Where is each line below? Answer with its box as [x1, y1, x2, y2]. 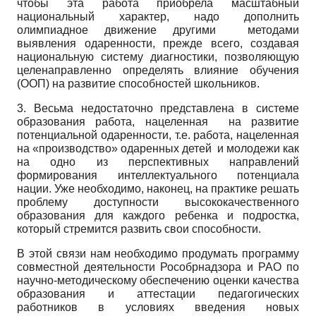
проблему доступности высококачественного [17, 195, 299, 208]
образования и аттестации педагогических [17, 287, 299, 300]
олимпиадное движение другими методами [17, 23, 299, 36]
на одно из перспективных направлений [17, 155, 299, 168]
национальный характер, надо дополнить [17, 10, 299, 23]
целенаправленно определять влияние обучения [17, 63, 299, 76]
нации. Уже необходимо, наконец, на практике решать [17, 182, 299, 195]
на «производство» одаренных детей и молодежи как [17, 142, 299, 154]
